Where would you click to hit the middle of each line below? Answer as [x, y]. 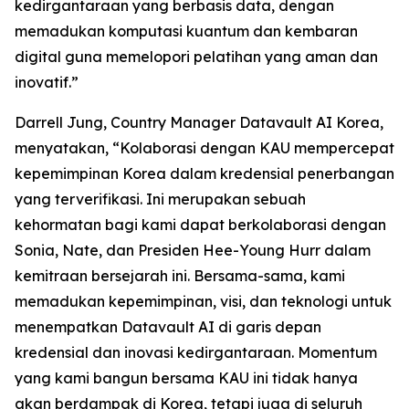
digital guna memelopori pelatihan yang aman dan [196, 57]
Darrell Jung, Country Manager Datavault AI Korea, [199, 123]
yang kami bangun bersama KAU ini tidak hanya [186, 378]
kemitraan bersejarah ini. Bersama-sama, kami [180, 276]
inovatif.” [47, 83]
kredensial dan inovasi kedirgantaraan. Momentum [196, 353]
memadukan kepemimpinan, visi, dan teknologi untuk [203, 302]
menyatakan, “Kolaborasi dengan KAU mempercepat [204, 148]
